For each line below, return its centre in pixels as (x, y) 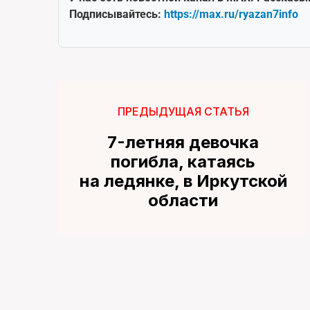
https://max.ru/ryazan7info (231, 14)
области (183, 200)
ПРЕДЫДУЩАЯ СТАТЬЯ (183, 111)
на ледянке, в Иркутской (183, 181)
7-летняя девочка (183, 142)
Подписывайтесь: (117, 14)
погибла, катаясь (183, 161)
